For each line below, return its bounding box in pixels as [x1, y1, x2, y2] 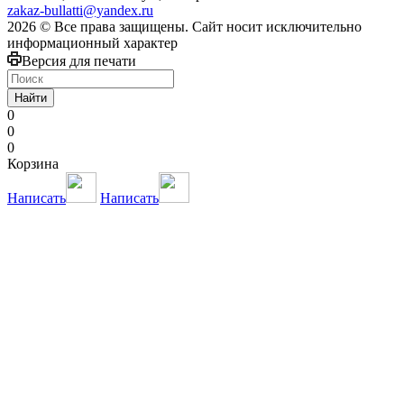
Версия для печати [22, 53, 136, 69]
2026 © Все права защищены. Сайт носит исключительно [7, 19, 362, 35]
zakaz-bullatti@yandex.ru [7, 3, 153, 19]
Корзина [7, 156, 59, 172]
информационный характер [7, 35, 178, 51]
